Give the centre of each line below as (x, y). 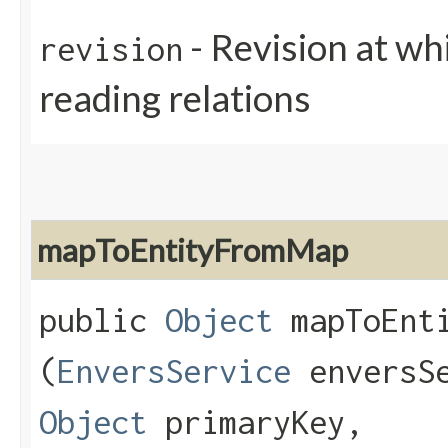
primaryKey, (255, 422)
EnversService (174, 371)
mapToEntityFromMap (192, 250)
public (102, 320)
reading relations (175, 98)
